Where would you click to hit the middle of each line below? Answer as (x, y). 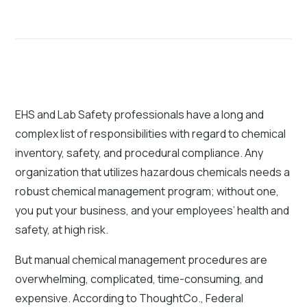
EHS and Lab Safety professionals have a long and (140, 114)
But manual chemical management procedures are (142, 259)
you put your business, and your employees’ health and (152, 210)
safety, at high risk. (62, 229)
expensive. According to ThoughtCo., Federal (130, 298)
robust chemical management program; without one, (147, 191)
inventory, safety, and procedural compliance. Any (139, 152)
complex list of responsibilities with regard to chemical (151, 133)
